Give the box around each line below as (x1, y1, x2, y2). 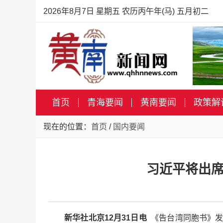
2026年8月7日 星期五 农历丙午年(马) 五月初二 (43, 7, 209, 15)
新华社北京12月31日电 (64, 214, 149, 222)
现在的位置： (43, 122, 91, 131)
